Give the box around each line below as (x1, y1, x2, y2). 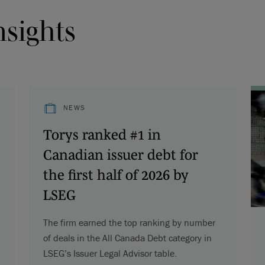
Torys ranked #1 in (43, 126, 161, 143)
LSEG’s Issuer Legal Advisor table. (43, 247, 177, 259)
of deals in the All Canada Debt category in (43, 231, 212, 244)
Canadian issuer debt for (43, 146, 198, 163)
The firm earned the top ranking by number (43, 216, 215, 228)
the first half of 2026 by (43, 166, 189, 183)
